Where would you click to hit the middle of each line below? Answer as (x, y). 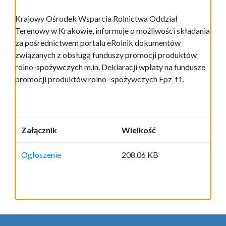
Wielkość (139, 130)
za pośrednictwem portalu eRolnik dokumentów (98, 43)
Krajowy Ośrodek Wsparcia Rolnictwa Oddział (96, 19)
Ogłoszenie (41, 155)
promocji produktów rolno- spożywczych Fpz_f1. (100, 79)
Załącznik (39, 130)
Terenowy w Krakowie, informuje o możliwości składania (112, 31)
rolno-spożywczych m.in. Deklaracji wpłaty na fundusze (110, 67)
